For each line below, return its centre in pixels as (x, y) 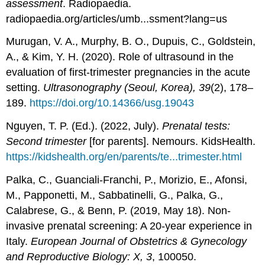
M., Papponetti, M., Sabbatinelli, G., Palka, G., (115, 195)
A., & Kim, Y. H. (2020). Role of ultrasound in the (120, 57)
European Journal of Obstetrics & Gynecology (139, 242)
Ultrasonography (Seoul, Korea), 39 (127, 88)
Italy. (19, 242)
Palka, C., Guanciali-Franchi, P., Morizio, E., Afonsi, (127, 180)
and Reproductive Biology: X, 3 (79, 257)
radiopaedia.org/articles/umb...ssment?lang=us (117, 19)
